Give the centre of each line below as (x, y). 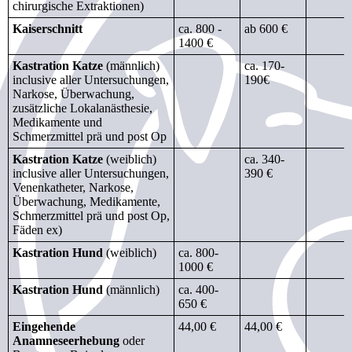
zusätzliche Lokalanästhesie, (82, 108)
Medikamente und (57, 122)
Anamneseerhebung (66, 340)
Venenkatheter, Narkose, (73, 187)
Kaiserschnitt (48, 28)
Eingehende (44, 326)
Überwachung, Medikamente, (86, 201)
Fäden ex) (37, 229)
